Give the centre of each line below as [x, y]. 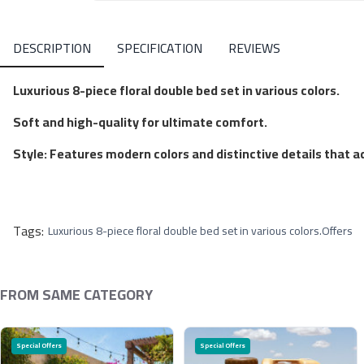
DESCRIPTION [52, 48]
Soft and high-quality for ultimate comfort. [140, 122]
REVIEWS [254, 48]
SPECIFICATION [160, 48]
